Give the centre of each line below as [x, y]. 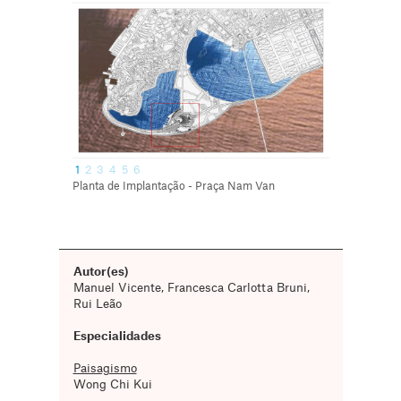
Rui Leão [97, 304]
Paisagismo [105, 368]
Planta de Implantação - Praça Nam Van [175, 186]
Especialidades [117, 336]
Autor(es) [101, 272]
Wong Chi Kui [112, 384]
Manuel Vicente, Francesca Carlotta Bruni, [191, 288]
